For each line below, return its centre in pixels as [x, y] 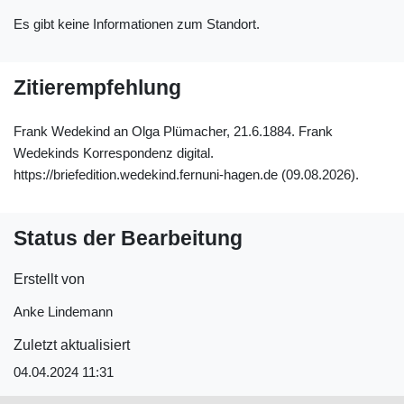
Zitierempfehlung [97, 88]
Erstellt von [49, 279]
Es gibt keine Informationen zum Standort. [137, 24]
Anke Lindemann [63, 312]
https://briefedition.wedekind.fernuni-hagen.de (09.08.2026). [186, 174]
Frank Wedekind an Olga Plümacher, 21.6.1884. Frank [173, 131]
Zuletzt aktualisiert [72, 345]
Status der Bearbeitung [128, 238]
